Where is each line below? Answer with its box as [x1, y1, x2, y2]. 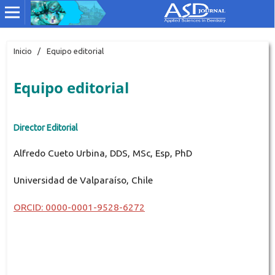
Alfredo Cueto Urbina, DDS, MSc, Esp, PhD [13, 147, 192, 158]
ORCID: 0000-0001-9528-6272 [13, 202, 145, 212]
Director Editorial [13, 122, 78, 133]
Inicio [13, 46, 32, 55]
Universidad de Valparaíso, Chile [13, 174, 153, 185]
